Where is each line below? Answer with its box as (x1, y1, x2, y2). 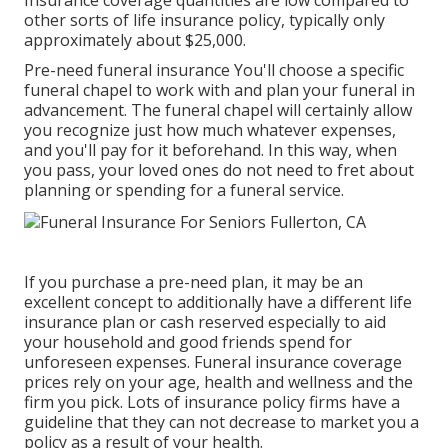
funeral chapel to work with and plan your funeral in (24, 79, 415, 102)
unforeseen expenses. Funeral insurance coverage (24, 350, 402, 373)
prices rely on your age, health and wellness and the (24, 370, 413, 393)
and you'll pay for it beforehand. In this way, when (24, 139, 397, 162)
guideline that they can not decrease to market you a (24, 410, 419, 433)
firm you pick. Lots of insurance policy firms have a (24, 390, 400, 413)
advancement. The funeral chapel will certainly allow (24, 99, 412, 122)
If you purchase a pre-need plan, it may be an (24, 270, 363, 293)
